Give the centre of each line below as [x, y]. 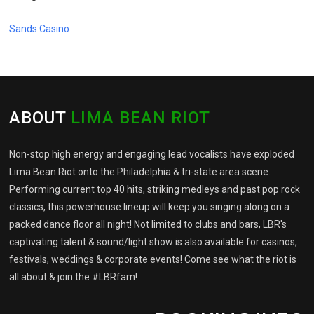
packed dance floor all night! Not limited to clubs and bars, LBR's [148, 224]
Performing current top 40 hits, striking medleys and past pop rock [155, 189]
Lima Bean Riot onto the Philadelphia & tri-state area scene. [140, 171]
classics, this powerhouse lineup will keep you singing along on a [150, 206]
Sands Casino [40, 28]
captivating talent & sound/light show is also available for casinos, [153, 241]
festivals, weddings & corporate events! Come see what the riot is [153, 259]
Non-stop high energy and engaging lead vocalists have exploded [152, 154]
